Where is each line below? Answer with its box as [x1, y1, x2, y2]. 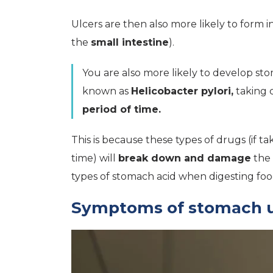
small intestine [91, 37, 169, 48]
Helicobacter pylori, [131, 85, 233, 97]
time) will [71, 152, 118, 164]
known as [82, 85, 131, 97]
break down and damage [118, 152, 251, 164]
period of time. [82, 104, 161, 115]
